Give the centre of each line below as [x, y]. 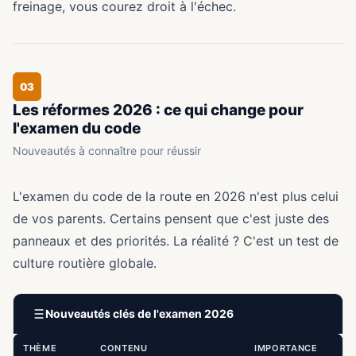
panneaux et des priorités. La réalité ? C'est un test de [176, 241]
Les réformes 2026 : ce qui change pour [158, 110]
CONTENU [124, 348]
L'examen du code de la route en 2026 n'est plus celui [176, 196]
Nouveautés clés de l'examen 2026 [139, 313]
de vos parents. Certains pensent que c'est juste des [171, 219]
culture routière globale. [85, 263]
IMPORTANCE [286, 348]
